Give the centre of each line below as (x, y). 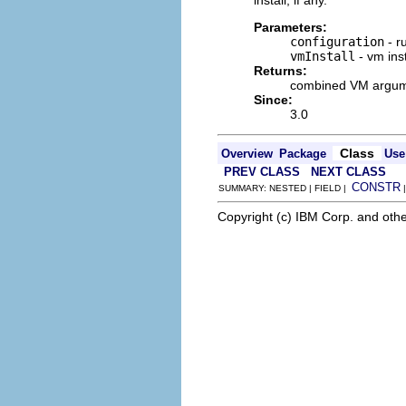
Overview (247, 154)
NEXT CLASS (348, 172)
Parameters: (290, 27)
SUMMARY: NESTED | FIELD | (285, 188)
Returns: (280, 71)
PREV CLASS (262, 172)
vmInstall (323, 56)
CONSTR (376, 187)
